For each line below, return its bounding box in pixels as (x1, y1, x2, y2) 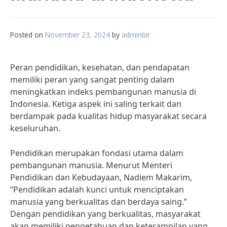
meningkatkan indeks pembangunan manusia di (10, 86, 196, 97)
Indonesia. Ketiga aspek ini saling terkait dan (10, 98, 181, 109)
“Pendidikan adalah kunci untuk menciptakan (10, 184, 184, 195)
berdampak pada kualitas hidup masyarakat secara (10, 110, 207, 122)
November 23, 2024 (45, 30, 110, 40)
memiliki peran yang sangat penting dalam (10, 74, 174, 85)
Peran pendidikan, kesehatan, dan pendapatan (10, 62, 190, 73)
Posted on (10, 30, 45, 40)
